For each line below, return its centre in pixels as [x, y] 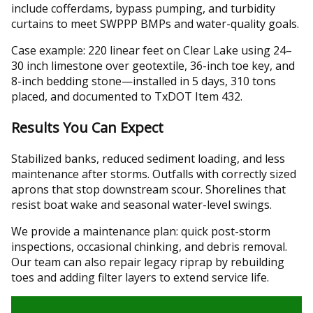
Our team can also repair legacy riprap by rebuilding [148, 262]
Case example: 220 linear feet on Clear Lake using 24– [152, 50]
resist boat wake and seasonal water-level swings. [141, 204]
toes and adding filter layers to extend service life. [140, 277]
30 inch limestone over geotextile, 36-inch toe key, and [153, 65]
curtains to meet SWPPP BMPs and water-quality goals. [155, 23]
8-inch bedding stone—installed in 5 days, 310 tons [144, 81]
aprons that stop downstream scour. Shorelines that [148, 189]
